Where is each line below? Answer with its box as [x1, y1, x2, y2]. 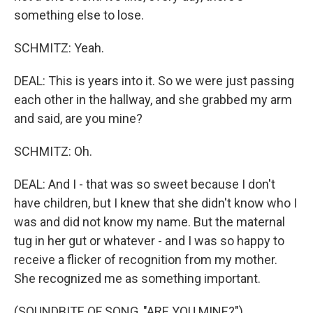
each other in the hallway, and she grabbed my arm [14, 92, 292, 107]
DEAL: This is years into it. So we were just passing [14, 73, 294, 88]
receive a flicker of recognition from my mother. [14, 252, 277, 267]
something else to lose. [14, 8, 144, 22]
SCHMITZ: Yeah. [14, 41, 104, 55]
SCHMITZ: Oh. [14, 144, 92, 159]
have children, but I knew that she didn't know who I [14, 196, 297, 210]
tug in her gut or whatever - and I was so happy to [14, 233, 284, 248]
